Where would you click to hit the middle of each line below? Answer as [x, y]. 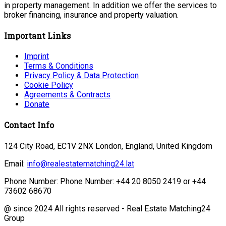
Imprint [37, 56]
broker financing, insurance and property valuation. [91, 15]
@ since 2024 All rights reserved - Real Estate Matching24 [107, 208]
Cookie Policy [49, 85]
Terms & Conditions [59, 66]
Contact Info [29, 125]
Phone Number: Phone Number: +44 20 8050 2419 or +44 [105, 181]
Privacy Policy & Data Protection [81, 76]
